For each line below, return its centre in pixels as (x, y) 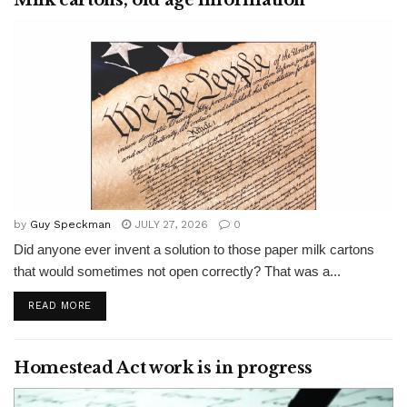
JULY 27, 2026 (169, 224)
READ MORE (60, 306)
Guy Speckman (70, 224)
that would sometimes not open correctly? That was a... (177, 271)
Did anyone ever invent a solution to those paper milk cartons (194, 249)
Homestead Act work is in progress (164, 368)
